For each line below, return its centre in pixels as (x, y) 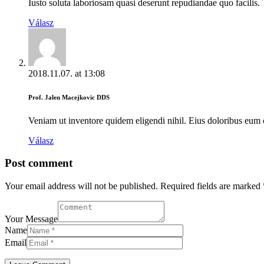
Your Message (31, 219)
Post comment (39, 163)
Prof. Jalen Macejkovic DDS (69, 97)
